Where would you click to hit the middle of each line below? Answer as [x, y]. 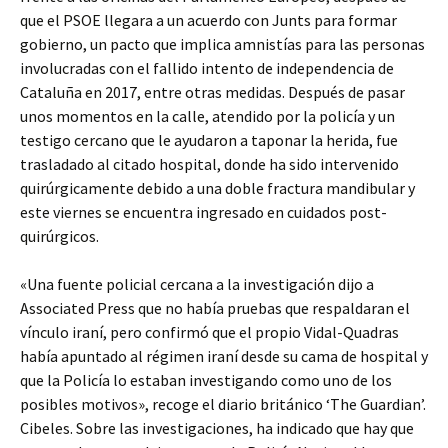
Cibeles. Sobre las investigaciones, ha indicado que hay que [217, 428]
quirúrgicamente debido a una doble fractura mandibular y [217, 188]
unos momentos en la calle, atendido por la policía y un [207, 116]
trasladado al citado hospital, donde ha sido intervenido [209, 164]
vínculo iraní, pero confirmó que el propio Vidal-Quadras [209, 332]
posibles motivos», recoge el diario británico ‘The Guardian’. [223, 404]
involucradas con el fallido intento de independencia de [207, 68]
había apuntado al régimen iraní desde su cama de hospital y [224, 356]
